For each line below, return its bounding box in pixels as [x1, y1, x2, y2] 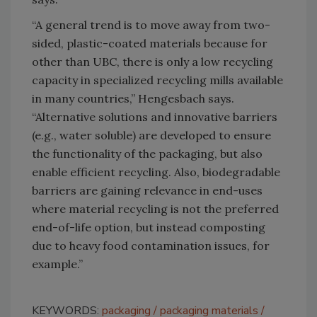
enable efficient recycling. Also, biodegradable [32, 164, 280, 179]
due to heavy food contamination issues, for [32, 238, 270, 253]
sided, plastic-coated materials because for [32, 35, 267, 50]
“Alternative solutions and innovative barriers [32, 109, 277, 124]
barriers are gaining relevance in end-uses [32, 183, 263, 197]
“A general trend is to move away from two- [32, 17, 270, 32]
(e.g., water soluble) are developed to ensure [32, 127, 271, 142]
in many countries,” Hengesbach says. [32, 91, 234, 105]
